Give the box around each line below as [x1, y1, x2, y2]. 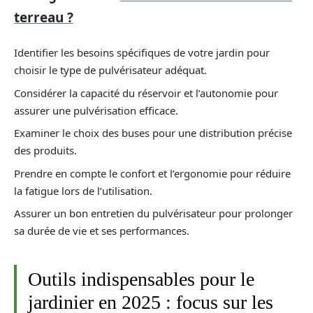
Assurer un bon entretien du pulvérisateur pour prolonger [14, 206, 293, 220]
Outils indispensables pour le [28, 268, 254, 290]
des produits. [14, 143, 77, 157]
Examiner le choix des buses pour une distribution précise [14, 126, 292, 140]
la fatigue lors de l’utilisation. [14, 183, 152, 198]
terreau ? [14, 8, 73, 27]
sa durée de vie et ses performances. [14, 224, 189, 238]
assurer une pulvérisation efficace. [14, 103, 178, 117]
